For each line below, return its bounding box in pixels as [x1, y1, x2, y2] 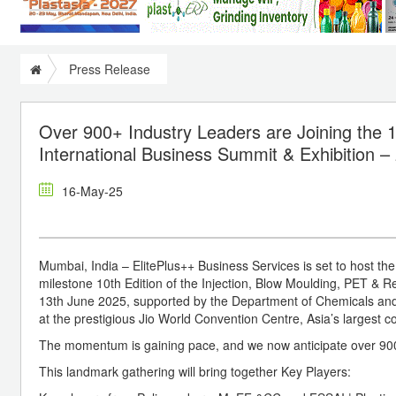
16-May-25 [62, 181, 123, 200]
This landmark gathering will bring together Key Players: [39, 362, 351, 380]
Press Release [69, 59, 150, 78]
